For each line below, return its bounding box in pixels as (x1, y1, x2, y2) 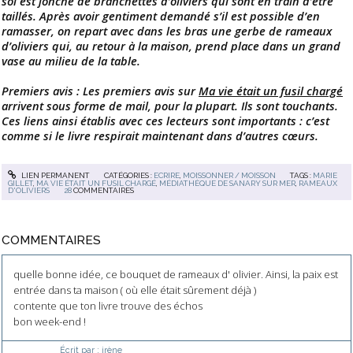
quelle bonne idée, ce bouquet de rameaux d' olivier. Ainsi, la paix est (13, 266, 338, 281)
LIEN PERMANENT (19, 171, 90, 180)
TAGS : (290, 171, 314, 180)
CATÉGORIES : (103, 171, 154, 180)
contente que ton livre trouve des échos (13, 298, 203, 313)
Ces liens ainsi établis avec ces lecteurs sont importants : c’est (2, 112, 329, 128)
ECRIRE (153, 171, 180, 180)
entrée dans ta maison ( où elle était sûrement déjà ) (13, 282, 256, 297)
